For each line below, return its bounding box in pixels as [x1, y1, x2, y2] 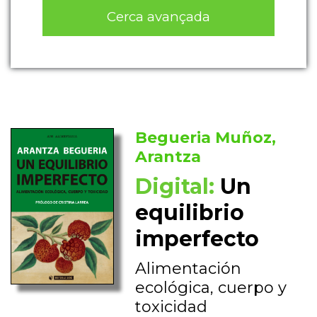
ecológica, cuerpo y [135, 278, 287, 298]
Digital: [135, 173, 215, 200]
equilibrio [135, 200, 245, 226]
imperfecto [135, 226, 260, 253]
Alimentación [135, 259, 242, 279]
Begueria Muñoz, [135, 128, 277, 148]
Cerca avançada [107, 8, 210, 25]
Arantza [135, 147, 202, 167]
